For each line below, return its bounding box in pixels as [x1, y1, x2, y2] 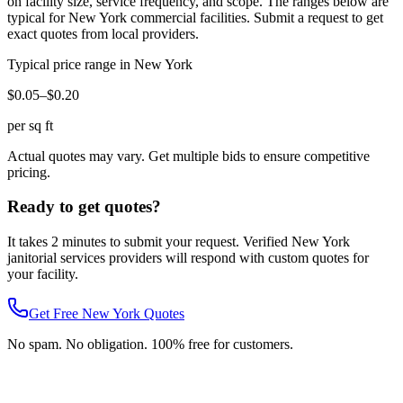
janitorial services [7, 250, 105, 265]
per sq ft [7, 117, 53, 133]
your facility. [7, 266, 78, 282]
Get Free [29, 306, 82, 321]
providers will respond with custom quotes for [105, 250, 369, 265]
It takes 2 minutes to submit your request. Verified [7, 234, 291, 249]
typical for [7, 9, 65, 25]
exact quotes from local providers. [7, 25, 199, 41]
